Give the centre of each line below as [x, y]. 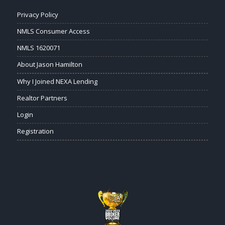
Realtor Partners [42, 98]
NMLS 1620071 [38, 48]
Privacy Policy [37, 15]
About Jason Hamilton [49, 65]
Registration [35, 131]
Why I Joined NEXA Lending [57, 82]
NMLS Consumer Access [53, 31]
